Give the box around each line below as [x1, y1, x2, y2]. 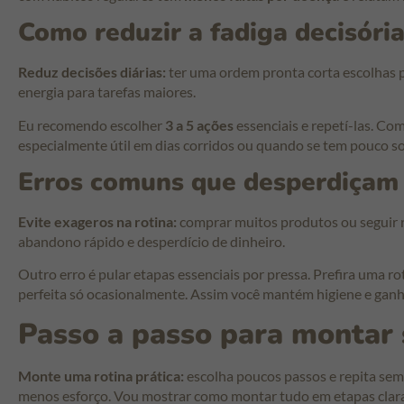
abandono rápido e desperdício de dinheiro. [18, 233, 285, 250]
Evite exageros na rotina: [18, 213, 177, 230]
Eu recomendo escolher [18, 115, 165, 133]
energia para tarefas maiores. [18, 83, 196, 101]
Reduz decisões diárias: [18, 63, 166, 81]
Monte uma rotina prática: [18, 366, 184, 384]
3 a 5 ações [165, 115, 234, 133]
